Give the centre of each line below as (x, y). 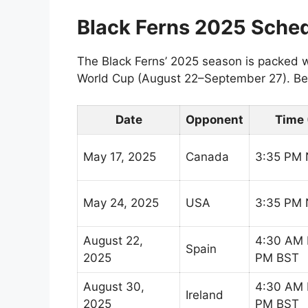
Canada (207, 156)
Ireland (205, 295)
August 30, (114, 286)
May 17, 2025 (120, 156)
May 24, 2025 (121, 202)
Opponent (214, 119)
